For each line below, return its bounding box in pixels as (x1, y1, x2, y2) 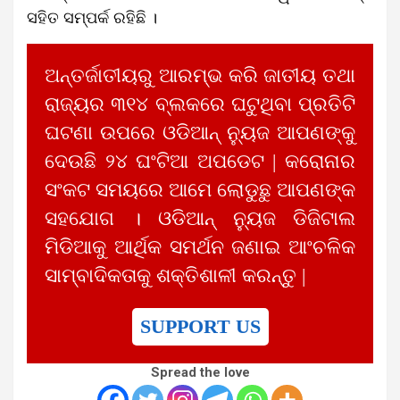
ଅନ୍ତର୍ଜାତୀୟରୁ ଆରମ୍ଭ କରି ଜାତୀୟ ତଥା (45, 64, 355, 87)
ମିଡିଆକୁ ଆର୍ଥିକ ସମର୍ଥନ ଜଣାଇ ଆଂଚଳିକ (45, 236, 355, 258)
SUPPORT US (139, 315, 261, 337)
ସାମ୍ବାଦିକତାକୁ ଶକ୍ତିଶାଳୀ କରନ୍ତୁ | (45, 264, 305, 287)
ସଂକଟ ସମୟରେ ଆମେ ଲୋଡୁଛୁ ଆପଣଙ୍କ (45, 179, 355, 201)
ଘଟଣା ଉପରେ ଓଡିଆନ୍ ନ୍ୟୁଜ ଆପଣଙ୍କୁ (45, 121, 355, 144)
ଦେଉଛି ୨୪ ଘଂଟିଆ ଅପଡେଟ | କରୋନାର (45, 150, 355, 172)
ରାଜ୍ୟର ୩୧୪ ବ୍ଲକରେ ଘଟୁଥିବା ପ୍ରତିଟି (45, 93, 355, 115)
